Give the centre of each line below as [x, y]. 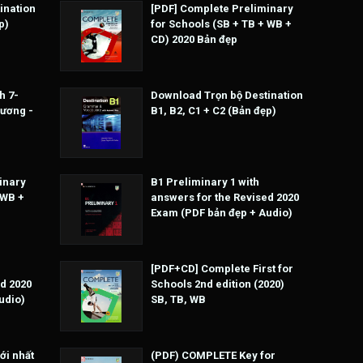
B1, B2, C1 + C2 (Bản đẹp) [214, 111]
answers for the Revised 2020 [225, 198]
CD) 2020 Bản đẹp [194, 40]
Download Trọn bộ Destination [227, 96]
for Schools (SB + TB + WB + [221, 24]
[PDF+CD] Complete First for [222, 269]
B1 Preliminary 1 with [205, 182]
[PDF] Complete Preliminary [222, 9]
